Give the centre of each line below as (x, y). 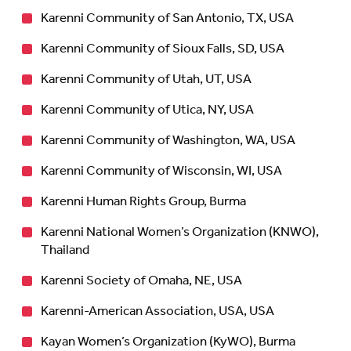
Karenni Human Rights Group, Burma (143, 201)
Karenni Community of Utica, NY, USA (147, 110)
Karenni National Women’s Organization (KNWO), (180, 232)
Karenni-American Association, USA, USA (157, 311)
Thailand (66, 250)
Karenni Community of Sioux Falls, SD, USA (163, 49)
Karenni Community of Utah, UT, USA (146, 79)
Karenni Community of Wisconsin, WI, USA (161, 171)
